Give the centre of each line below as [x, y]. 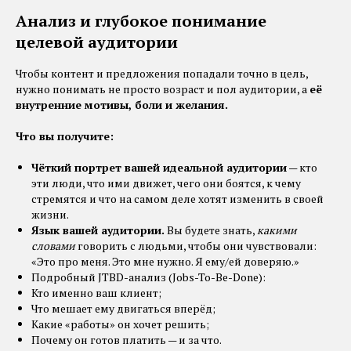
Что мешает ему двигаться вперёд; [123, 308]
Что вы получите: [65, 136]
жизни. [50, 214]
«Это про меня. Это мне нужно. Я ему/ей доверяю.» [165, 261]
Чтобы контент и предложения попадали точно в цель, [162, 73]
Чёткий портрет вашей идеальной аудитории [159, 167]
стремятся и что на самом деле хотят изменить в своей [177, 198]
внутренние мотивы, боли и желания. [122, 104]
